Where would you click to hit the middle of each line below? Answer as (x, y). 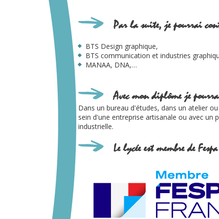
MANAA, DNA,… (111, 65)
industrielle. (96, 126)
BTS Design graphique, (122, 46)
